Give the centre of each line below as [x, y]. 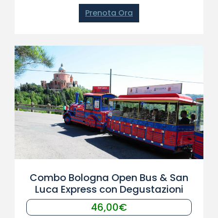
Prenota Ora [109, 13]
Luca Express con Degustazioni [109, 189]
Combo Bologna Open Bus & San [109, 178]
